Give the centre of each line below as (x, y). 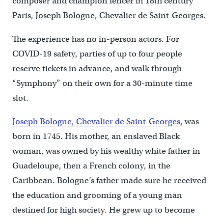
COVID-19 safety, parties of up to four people (97, 54)
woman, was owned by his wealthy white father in (106, 151)
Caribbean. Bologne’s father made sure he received (109, 180)
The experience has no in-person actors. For (96, 39)
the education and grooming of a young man (97, 195)
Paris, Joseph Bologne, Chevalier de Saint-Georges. (109, 15)
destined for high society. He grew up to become (103, 210)
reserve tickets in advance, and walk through (97, 68)
